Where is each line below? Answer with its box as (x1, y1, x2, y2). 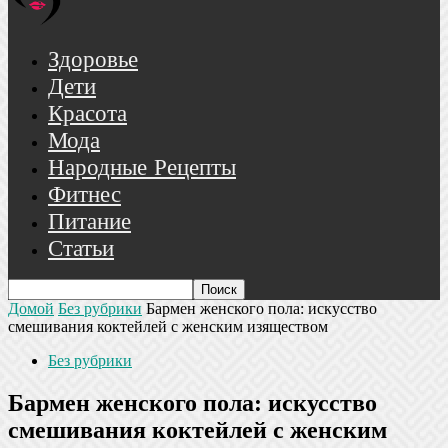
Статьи (48, 237, 114, 262)
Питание (48, 210, 131, 235)
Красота (48, 102, 127, 127)
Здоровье (48, 48, 138, 73)
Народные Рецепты (48, 156, 236, 181)
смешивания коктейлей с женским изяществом (8, 318, 328, 335)
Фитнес (48, 183, 121, 208)
